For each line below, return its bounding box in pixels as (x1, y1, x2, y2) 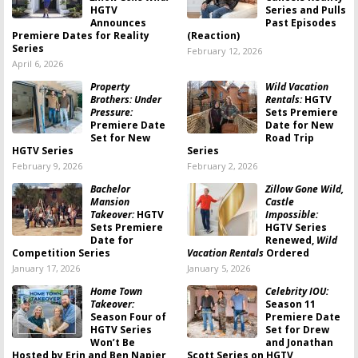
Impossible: (265, 208, 318, 221)
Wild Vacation (265, 80, 328, 93)
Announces (90, 16, 146, 30)
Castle (265, 195, 294, 209)
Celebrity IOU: (265, 284, 328, 298)
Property (90, 80, 129, 93)
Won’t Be (90, 336, 135, 349)
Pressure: (90, 105, 133, 119)
